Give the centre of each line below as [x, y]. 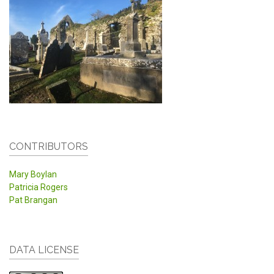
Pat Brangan [33, 200]
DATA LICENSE [44, 250]
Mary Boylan [33, 175]
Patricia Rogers [39, 187]
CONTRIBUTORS [49, 147]
